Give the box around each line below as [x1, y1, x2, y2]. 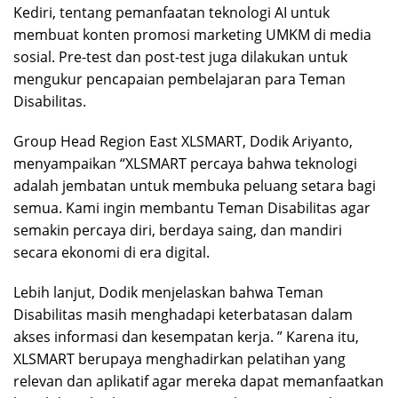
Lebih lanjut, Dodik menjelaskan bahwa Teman [13, 282, 323, 302]
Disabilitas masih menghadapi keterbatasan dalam [13, 304, 353, 324]
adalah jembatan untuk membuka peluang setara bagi [13, 175, 376, 195]
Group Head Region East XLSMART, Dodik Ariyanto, [13, 131, 353, 151]
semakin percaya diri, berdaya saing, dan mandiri [13, 219, 342, 240]
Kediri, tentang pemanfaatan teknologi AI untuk [13, 2, 330, 22]
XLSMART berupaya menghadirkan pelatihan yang [13, 348, 346, 369]
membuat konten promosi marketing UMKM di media [13, 24, 371, 44]
